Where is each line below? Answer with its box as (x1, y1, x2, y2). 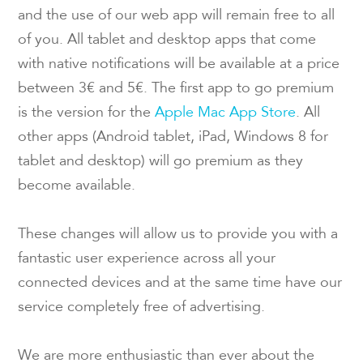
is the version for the (18, 106, 156, 122)
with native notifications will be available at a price (18, 58, 340, 73)
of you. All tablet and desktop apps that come (18, 33, 317, 49)
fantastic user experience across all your (18, 252, 276, 267)
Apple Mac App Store (155, 106, 297, 122)
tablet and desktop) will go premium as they (18, 155, 304, 170)
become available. (18, 179, 136, 194)
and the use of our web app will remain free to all (18, 9, 335, 24)
